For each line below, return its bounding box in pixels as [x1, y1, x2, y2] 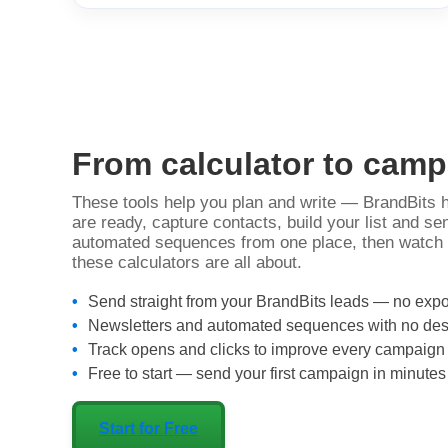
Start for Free [99, 419, 198, 437]
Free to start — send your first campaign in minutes [88, 364, 446, 382]
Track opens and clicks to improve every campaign [88, 340, 445, 358]
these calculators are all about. [72, 252, 302, 272]
